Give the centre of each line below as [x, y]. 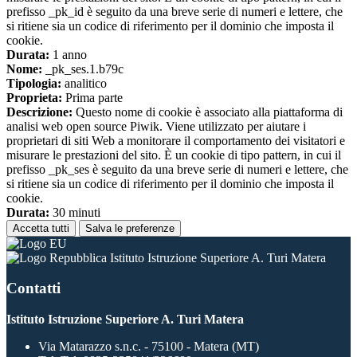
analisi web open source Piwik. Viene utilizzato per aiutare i [156, 126]
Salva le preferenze [130, 228]
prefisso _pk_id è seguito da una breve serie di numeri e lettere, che [175, 11]
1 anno [68, 54]
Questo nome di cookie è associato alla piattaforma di [208, 112]
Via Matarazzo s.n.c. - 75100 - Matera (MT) [149, 347]
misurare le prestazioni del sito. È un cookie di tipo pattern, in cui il [174, 155]
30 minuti [75, 212]
